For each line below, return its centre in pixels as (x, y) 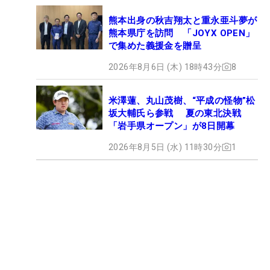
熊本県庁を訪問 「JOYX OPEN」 (182, 33)
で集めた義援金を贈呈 (155, 46)
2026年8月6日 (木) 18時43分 (165, 67)
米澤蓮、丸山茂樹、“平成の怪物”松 (182, 100)
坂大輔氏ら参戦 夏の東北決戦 (175, 113)
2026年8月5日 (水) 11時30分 (165, 147)
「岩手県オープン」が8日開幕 (172, 126)
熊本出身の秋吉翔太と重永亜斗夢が (183, 20)
